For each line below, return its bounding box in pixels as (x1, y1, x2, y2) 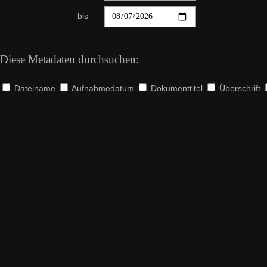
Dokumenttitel (148, 83, 203, 93)
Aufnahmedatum (70, 83, 134, 93)
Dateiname (12, 83, 55, 93)
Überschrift (217, 83, 260, 93)
